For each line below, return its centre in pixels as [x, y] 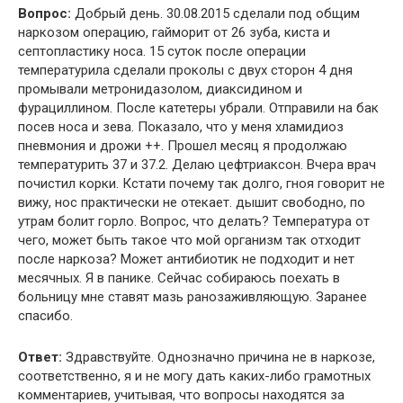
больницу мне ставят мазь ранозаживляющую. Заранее [193, 296]
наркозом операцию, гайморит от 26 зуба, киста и [174, 32]
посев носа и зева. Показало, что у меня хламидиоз [181, 126]
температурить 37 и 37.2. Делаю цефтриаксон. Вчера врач [197, 164]
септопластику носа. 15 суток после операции [162, 51]
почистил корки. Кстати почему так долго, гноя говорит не [201, 183]
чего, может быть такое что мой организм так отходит [189, 240]
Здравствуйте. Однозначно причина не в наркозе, [219, 357]
